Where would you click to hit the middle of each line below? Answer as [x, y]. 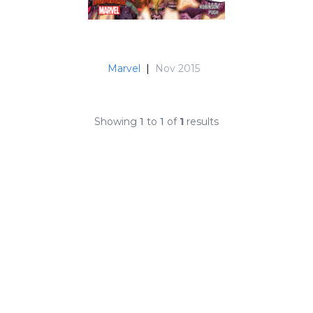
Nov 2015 [177, 68]
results [201, 121]
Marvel [124, 68]
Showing [117, 121]
